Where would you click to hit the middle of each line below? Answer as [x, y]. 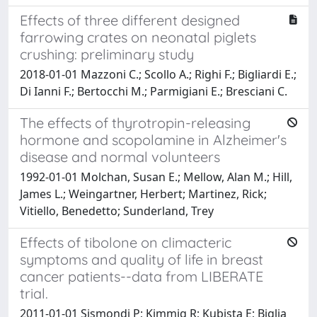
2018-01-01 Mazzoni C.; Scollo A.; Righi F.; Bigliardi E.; [158, 74]
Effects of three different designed [130, 20]
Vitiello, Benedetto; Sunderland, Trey [117, 211]
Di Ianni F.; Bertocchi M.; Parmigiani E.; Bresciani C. [154, 91]
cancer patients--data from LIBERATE [142, 276]
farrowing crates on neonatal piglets [138, 37]
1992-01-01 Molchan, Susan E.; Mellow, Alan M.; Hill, [156, 177]
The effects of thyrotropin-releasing [135, 122]
